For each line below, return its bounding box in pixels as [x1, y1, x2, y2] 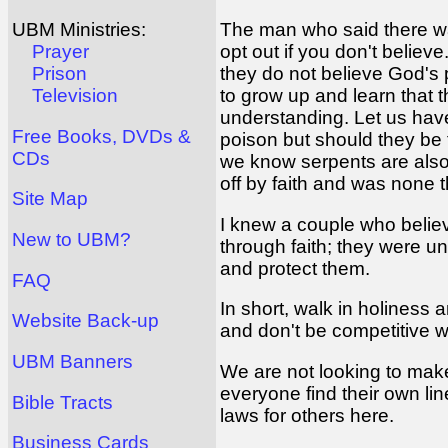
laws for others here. [220, 404, 394, 426]
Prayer [32, 41, 89, 63]
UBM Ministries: [12, 19, 146, 41]
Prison [32, 63, 87, 85]
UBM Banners [12, 351, 133, 373]
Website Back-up [12, 310, 159, 332]
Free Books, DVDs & [12, 125, 191, 147]
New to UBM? [12, 229, 131, 251]
